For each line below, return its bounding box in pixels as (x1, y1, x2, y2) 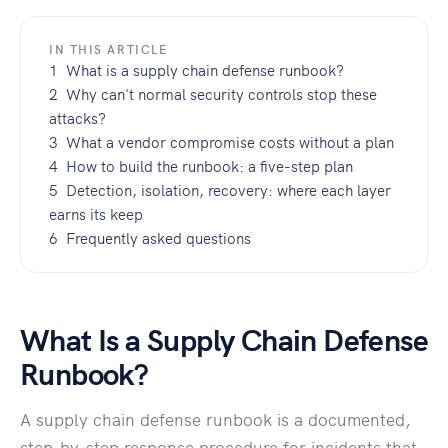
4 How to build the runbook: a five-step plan (49, 154, 353, 176)
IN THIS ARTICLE (49, 39, 168, 57)
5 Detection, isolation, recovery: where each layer (49, 178, 391, 200)
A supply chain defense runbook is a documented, (20, 406, 411, 431)
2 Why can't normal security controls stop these (49, 82, 377, 104)
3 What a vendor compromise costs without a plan (49, 130, 394, 152)
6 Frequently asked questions (49, 226, 251, 248)
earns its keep (49, 202, 143, 224)
